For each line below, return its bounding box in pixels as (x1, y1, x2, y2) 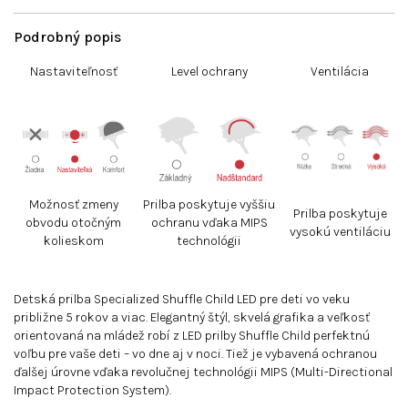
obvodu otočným (25, 215, 121, 230)
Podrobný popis (14, 28, 121, 46)
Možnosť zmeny (28, 197, 118, 212)
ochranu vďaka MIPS (150, 215, 268, 230)
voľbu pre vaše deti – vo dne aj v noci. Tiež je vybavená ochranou (14, 346, 377, 362)
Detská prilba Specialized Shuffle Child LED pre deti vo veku (14, 291, 350, 307)
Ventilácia (311, 64, 369, 79)
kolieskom (43, 233, 104, 249)
